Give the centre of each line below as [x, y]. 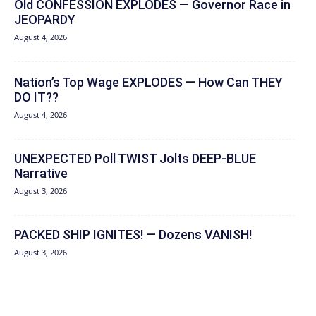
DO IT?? [36, 97]
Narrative [41, 174]
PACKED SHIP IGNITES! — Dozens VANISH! [133, 235]
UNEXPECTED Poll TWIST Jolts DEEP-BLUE [135, 159]
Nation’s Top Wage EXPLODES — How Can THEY [148, 83]
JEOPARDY [45, 20]
